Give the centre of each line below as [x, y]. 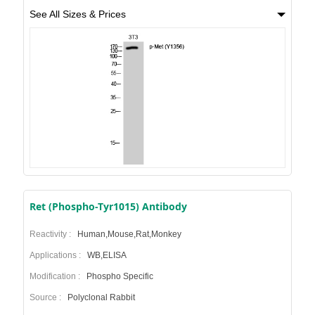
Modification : [57, 277]
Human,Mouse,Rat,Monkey [128, 234]
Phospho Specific [118, 277]
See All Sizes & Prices [77, 14]
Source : [47, 298]
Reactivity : [52, 234]
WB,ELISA [105, 256]
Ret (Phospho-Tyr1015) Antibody [108, 207]
